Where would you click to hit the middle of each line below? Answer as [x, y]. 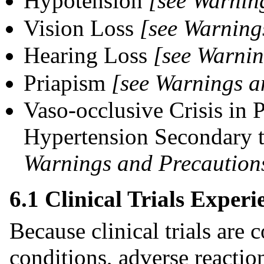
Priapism [67, 82]
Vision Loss [82, 28]
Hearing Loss [88, 55]
